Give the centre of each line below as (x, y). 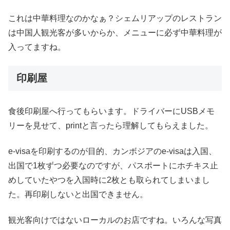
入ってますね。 (37, 47)
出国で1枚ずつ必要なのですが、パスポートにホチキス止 (113, 166)
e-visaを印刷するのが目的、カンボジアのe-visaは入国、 (112, 151)
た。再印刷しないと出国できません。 (78, 194)
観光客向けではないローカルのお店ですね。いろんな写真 (115, 220)
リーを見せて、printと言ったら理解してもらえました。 (111, 125)
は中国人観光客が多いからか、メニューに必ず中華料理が (115, 33)
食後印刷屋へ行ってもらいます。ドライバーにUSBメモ (111, 111)
